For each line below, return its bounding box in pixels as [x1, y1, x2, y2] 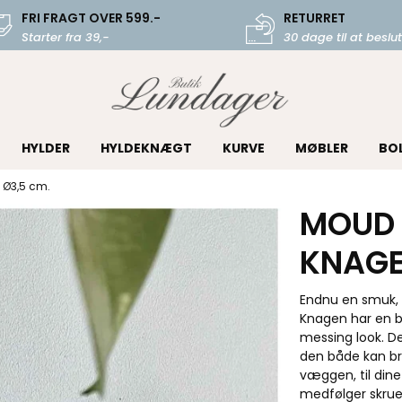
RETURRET [283, 9, 345, 27]
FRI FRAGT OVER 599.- [21, 9, 161, 27]
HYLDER [21, 139, 70, 157]
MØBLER [294, 139, 348, 157]
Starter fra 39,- [21, 29, 109, 46]
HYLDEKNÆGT [100, 139, 192, 157]
